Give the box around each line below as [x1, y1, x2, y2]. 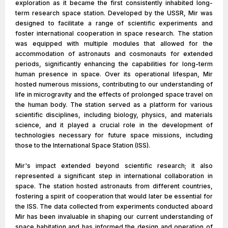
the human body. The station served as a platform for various [15, 101, 213, 108]
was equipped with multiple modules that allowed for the [15, 40, 213, 47]
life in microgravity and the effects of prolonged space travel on [15, 91, 213, 98]
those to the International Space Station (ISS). [15, 141, 150, 149]
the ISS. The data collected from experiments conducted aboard [15, 203, 213, 210]
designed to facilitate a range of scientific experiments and [15, 19, 213, 27]
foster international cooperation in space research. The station [15, 30, 213, 37]
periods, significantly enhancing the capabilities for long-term [15, 60, 213, 68]
